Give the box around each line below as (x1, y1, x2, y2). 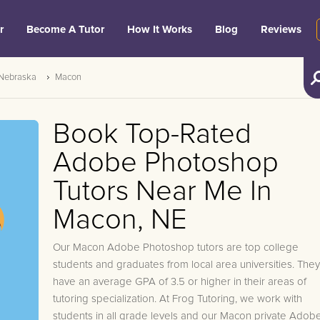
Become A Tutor (26, 24, 104, 35)
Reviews (261, 24, 301, 35)
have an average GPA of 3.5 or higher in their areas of (53, 276, 306, 287)
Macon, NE (53, 206, 187, 234)
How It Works (127, 24, 192, 35)
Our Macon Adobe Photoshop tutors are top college (53, 242, 299, 253)
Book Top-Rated (53, 120, 251, 149)
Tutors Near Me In (53, 177, 272, 206)
